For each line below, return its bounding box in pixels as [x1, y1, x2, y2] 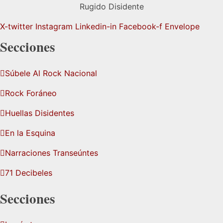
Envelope [165, 21, 200, 31]
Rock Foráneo [5, 88, 57, 98]
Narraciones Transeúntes [5, 147, 98, 158]
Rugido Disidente [79, 1, 144, 11]
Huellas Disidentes [5, 108, 74, 118]
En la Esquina [5, 127, 55, 138]
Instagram [35, 21, 73, 31]
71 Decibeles [5, 167, 52, 178]
